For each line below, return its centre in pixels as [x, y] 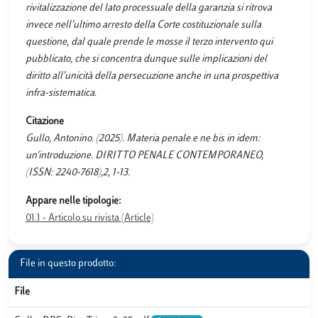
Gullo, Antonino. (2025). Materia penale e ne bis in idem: [143, 138]
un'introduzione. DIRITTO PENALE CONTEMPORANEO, [144, 155]
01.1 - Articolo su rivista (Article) [90, 218]
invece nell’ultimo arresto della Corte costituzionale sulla [143, 25]
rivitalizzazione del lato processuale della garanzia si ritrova [149, 8]
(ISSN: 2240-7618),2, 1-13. [78, 172]
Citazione [45, 121]
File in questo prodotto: [68, 263]
